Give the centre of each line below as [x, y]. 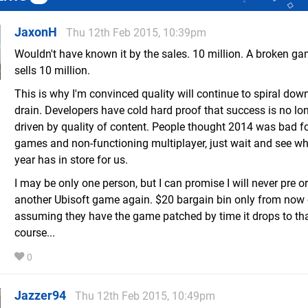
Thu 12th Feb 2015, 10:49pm [145, 296]
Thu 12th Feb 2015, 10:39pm [136, 33]
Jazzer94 [40, 296]
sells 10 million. [52, 71]
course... [35, 233]
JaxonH [36, 32]
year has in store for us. [71, 160]
